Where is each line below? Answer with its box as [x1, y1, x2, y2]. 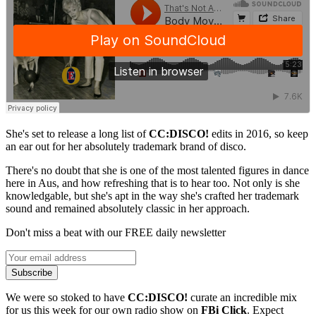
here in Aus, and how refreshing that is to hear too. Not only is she [6, 176, 300, 189]
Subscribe [11, 267, 52, 278]
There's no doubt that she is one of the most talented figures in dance [6, 164, 309, 176]
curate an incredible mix [188, 291, 297, 303]
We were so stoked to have [6, 291, 128, 303]
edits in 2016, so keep [209, 127, 308, 140]
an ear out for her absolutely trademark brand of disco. [6, 140, 246, 152]
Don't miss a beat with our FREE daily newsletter [6, 226, 226, 238]
